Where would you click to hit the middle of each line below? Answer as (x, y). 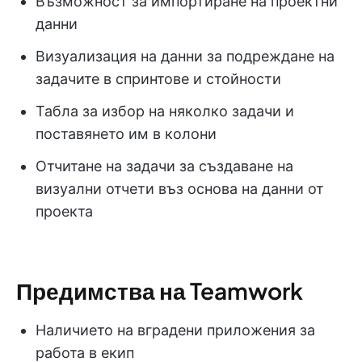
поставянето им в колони (126, 134)
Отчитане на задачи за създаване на (164, 166)
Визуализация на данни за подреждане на (185, 57)
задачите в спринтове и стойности (158, 79)
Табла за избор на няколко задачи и (165, 112)
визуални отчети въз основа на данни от (180, 189)
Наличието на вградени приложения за (175, 330)
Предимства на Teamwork (160, 291)
